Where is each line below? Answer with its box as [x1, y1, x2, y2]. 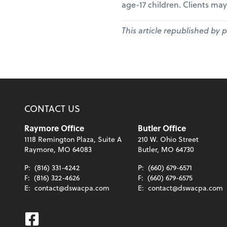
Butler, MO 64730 [138, 144, 194, 155]
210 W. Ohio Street [138, 134, 199, 145]
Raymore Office [24, 122, 84, 134]
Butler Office [138, 122, 186, 134]
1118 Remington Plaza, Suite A [24, 134, 122, 145]
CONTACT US [24, 101, 80, 116]
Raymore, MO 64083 [24, 144, 92, 155]
